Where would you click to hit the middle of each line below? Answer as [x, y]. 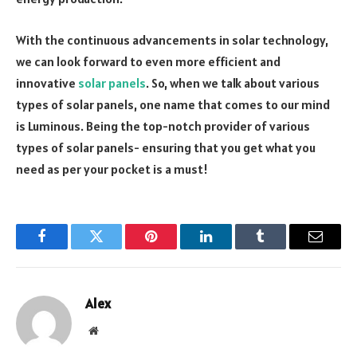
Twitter [116, 248]
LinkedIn [231, 248]
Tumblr [280, 248]
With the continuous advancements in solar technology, [172, 39]
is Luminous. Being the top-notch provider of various [163, 126]
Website [115, 330]
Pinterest [175, 248]
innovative [47, 82]
